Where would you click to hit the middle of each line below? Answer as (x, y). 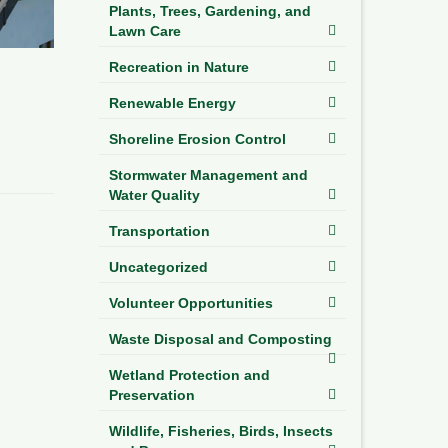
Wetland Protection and (189, 374)
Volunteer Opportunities (190, 302)
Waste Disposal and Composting (220, 338)
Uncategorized (158, 266)
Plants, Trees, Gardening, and (209, 10)
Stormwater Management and (208, 174)
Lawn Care (144, 30)
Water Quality (154, 194)
